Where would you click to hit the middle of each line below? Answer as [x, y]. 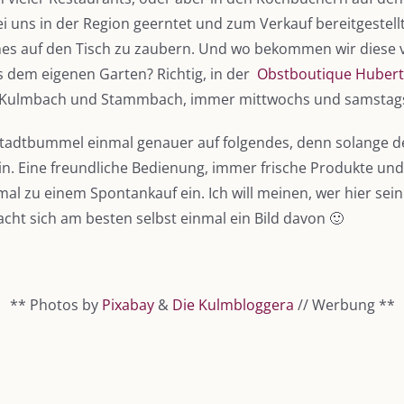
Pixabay [128, 305]
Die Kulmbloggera [233, 305]
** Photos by [55, 305]
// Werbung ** [344, 305]
